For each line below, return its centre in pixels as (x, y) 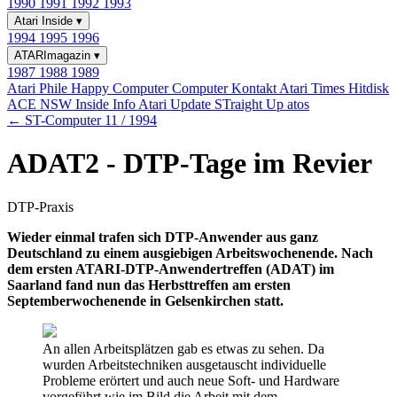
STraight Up (251, 104)
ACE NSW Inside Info (73, 104)
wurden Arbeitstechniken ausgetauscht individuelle (184, 364)
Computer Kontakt (226, 88)
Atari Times (314, 88)
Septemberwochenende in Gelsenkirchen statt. (145, 300)
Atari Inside (45, 21)
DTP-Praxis (40, 206)
